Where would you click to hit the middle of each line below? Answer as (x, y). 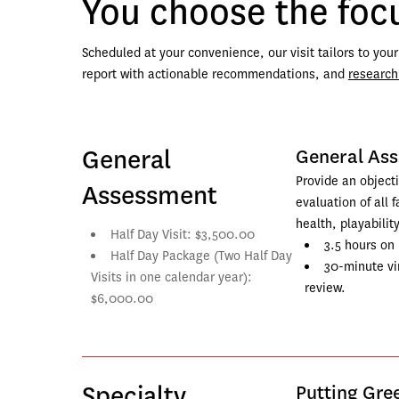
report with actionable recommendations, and (215, 74)
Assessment (150, 195)
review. (325, 288)
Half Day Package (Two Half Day (201, 256)
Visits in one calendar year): (171, 277)
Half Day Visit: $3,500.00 (183, 235)
